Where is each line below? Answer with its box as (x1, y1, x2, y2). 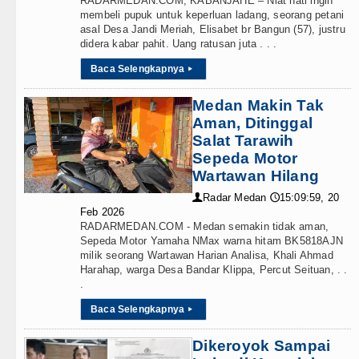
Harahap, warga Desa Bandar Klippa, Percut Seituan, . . (80, 264, 348, 276)
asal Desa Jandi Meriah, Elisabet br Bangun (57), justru (80, 23, 345, 35)
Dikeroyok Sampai (192, 337, 331, 354)
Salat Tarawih (192, 132, 294, 149)
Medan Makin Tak (192, 97, 325, 114)
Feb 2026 (80, 206, 125, 218)
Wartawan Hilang (192, 167, 320, 184)
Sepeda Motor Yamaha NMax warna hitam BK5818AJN (80, 235, 343, 247)
